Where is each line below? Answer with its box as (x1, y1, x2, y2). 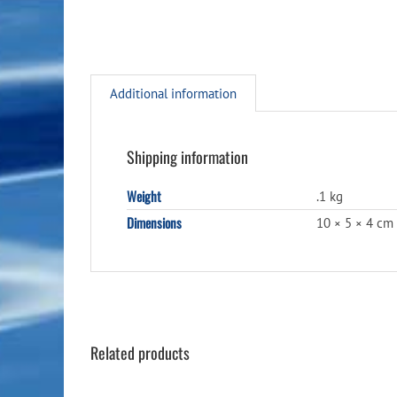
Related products (90, 340, 190, 364)
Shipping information (127, 144, 248, 168)
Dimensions (127, 212, 182, 232)
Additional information (110, 84, 237, 102)
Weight (127, 185, 161, 206)
